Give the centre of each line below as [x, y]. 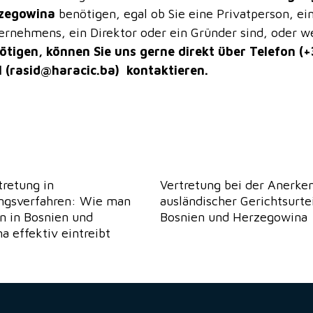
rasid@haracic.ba [63, 70]
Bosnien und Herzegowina [234, 217]
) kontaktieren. [162, 70]
